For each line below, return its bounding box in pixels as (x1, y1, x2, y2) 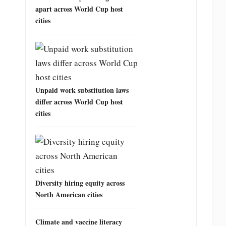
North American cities (35, 189, 103, 200)
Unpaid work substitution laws (35, 84, 129, 95)
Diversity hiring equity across (35, 177, 125, 188)
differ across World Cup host (35, 96, 124, 107)
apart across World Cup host (35, 3, 124, 14)
